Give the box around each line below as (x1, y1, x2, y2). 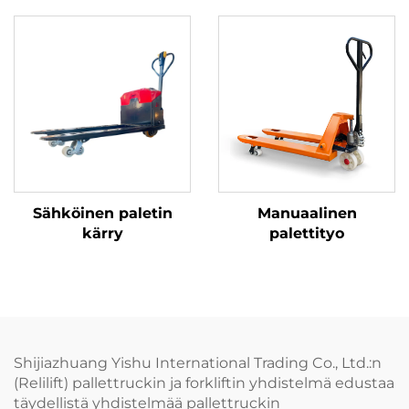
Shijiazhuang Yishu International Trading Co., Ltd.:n (14, 354, 382, 372)
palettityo (269, 225, 344, 243)
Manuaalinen (257, 204, 357, 223)
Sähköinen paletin (32, 204, 173, 223)
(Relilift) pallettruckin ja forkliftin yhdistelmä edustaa (14, 374, 394, 393)
